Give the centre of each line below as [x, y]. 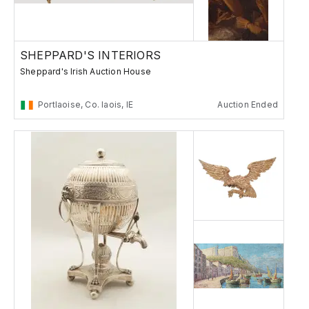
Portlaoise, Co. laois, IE [86, 105]
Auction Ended [248, 105]
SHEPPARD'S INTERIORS [90, 56]
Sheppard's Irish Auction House [86, 72]
